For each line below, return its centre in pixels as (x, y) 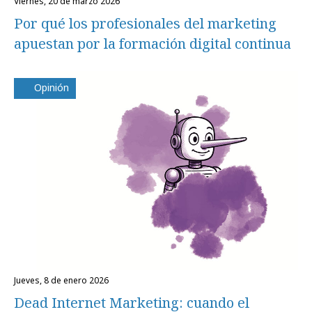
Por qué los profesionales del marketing (145, 24)
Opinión (52, 88)
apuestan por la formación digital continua (153, 44)
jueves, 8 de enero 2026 (62, 281)
